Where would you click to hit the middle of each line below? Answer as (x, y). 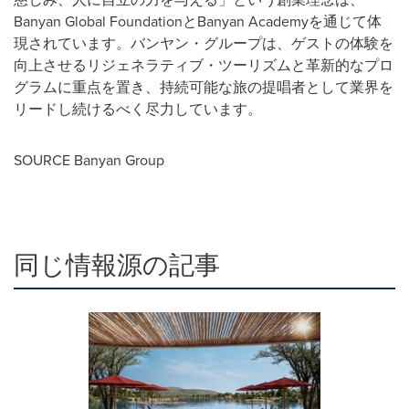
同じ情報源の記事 (117, 264)
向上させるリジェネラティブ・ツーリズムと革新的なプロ (204, 64)
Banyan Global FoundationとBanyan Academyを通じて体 (198, 21)
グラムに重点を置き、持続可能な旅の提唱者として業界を (204, 86)
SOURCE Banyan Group (89, 159)
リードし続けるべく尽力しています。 (138, 108)
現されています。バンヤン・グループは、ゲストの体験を (204, 42)
